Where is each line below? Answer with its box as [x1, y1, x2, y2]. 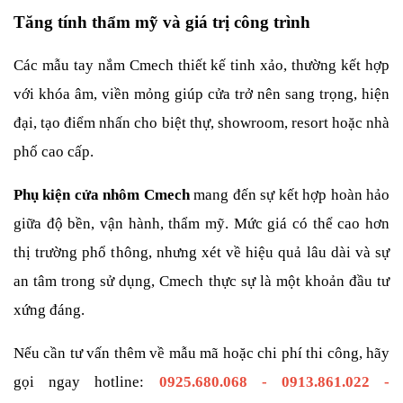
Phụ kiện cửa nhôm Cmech [13, 186, 190, 203]
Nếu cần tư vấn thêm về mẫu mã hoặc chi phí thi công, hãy [13, 345, 390, 362]
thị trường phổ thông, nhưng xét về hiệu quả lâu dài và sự [13, 244, 390, 261]
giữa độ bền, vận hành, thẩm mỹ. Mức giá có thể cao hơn [13, 215, 390, 232]
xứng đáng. [13, 301, 85, 318]
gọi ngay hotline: [13, 373, 159, 390]
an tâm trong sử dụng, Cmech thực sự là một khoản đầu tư [13, 273, 390, 290]
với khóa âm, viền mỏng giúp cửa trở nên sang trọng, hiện [13, 85, 390, 103]
